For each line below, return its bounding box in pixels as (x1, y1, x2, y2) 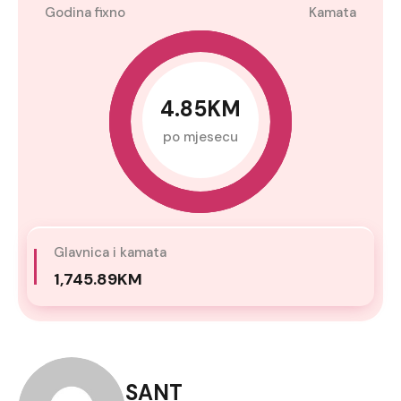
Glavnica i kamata (54, 243, 166, 261)
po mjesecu (163, 128, 238, 147)
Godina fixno (45, 3, 125, 21)
